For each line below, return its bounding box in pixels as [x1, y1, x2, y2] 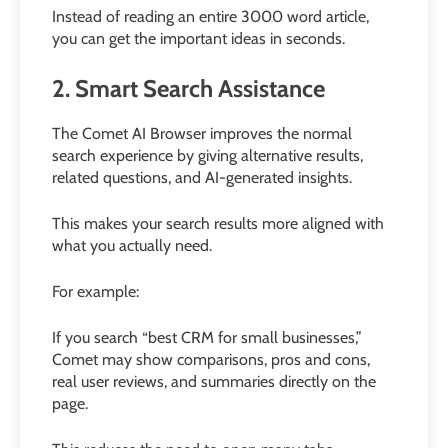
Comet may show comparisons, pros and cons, [52, 349, 370, 369]
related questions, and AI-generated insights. [52, 167, 352, 187]
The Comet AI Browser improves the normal [52, 123, 352, 143]
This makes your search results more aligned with [52, 213, 384, 233]
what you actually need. [52, 235, 212, 255]
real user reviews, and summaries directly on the [52, 371, 376, 391]
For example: [52, 281, 139, 301]
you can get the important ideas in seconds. [52, 28, 345, 48]
